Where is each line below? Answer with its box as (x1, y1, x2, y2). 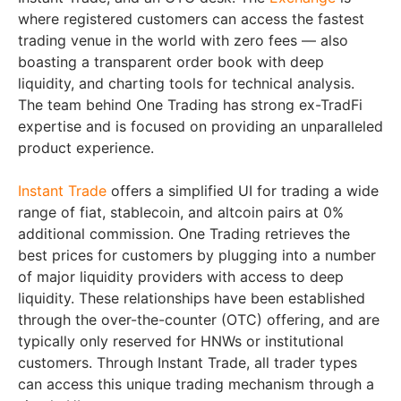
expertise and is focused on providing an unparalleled (18, 116, 383, 135)
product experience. (18, 138, 154, 157)
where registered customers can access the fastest (18, 9, 364, 28)
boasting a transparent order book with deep (18, 52, 324, 71)
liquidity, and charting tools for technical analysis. (18, 73, 354, 92)
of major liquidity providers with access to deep (18, 267, 344, 286)
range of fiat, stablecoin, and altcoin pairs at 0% (18, 202, 344, 221)
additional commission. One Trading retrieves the (18, 224, 350, 243)
